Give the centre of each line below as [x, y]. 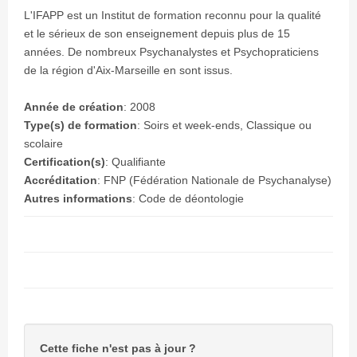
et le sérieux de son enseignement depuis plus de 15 [157, 33]
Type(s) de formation [80, 125]
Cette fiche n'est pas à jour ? [120, 348]
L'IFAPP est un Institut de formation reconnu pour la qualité [173, 15]
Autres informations [78, 198]
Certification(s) [65, 162]
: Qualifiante [135, 162]
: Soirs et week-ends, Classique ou [224, 125]
